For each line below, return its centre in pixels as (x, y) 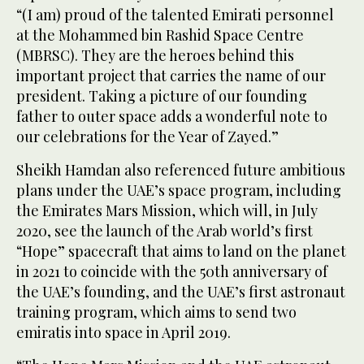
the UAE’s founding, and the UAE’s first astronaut (181, 292)
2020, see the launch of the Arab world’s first (165, 231)
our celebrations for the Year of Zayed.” (147, 137)
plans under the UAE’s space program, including (179, 191)
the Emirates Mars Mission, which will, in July (167, 211)
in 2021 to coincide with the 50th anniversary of (172, 272)
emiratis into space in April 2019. (123, 333)
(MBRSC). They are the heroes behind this (155, 56)
